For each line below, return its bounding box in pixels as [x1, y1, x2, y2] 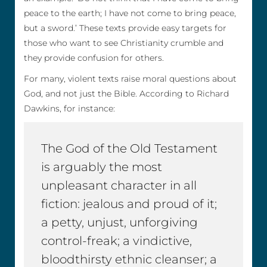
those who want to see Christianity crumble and [24, 37, 223, 48]
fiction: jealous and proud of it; [41, 197, 218, 212]
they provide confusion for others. [24, 52, 164, 63]
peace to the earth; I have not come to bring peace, [24, 7, 236, 18]
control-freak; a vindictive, [41, 234, 193, 249]
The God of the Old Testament [41, 141, 218, 156]
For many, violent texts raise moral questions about [24, 73, 237, 84]
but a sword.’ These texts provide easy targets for [24, 22, 226, 33]
